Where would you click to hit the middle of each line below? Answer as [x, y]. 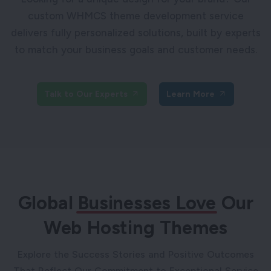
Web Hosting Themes [135, 228]
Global [48, 203]
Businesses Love [147, 203]
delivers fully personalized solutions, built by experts [135, 33]
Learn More [191, 94]
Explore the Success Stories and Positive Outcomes [135, 255]
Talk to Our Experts [86, 94]
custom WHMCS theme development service [135, 16]
